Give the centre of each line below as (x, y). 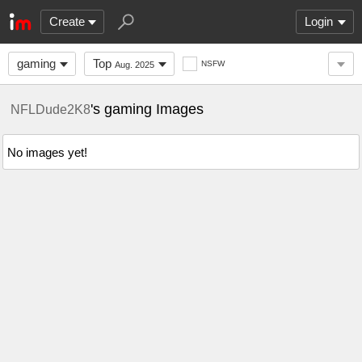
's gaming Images (147, 109)
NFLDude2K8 (51, 109)
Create (67, 21)
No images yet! (47, 152)
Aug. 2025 (135, 65)
